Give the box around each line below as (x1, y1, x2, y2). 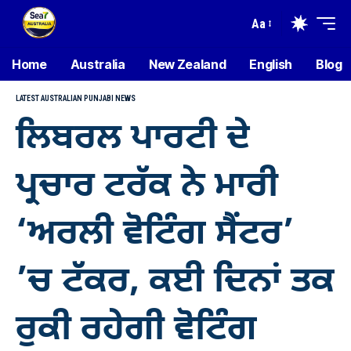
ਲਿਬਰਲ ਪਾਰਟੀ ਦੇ (16, 117, 250, 162)
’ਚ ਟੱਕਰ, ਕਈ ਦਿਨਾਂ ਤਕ (16, 260, 335, 306)
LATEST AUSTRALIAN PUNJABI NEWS (16, 94, 136, 103)
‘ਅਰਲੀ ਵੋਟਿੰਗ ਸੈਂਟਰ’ (16, 212, 294, 258)
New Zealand (148, 56, 226, 72)
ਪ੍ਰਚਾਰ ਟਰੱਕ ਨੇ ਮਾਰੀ (16, 165, 278, 210)
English (249, 56, 293, 72)
